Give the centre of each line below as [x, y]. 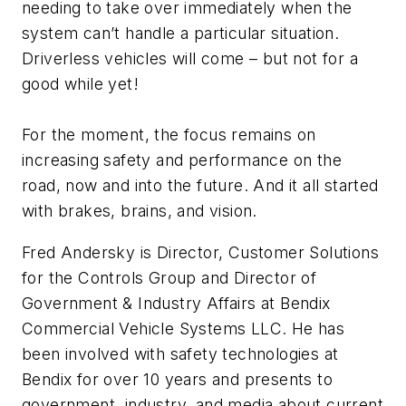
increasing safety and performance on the [182, 160]
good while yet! [81, 84]
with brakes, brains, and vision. [140, 211]
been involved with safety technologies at [180, 354]
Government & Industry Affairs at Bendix [176, 304]
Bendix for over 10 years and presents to [177, 380]
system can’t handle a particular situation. [181, 34]
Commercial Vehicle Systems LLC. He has [184, 329]
